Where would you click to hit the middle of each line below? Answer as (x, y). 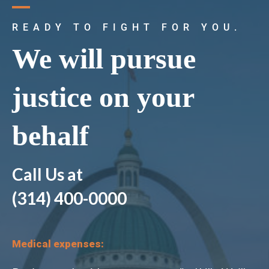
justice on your (103, 97)
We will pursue (104, 59)
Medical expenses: (58, 244)
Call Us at (47, 174)
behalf (50, 136)
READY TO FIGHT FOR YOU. (127, 28)
